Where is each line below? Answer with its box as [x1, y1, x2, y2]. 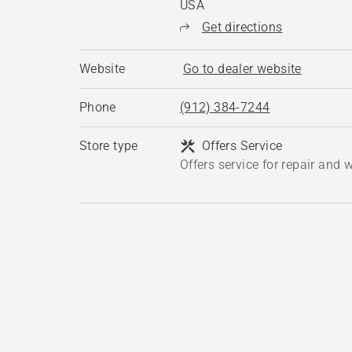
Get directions [201, 20, 283, 35]
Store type [79, 138, 138, 153]
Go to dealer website [182, 61, 302, 76]
